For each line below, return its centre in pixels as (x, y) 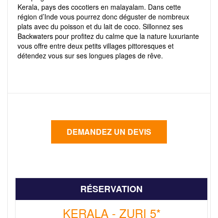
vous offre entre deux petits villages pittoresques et (96, 46)
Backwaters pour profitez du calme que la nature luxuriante (108, 36)
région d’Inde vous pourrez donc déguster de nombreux (103, 17)
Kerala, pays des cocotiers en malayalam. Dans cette (99, 7)
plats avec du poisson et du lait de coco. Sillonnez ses (100, 26)
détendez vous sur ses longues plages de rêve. (90, 55)
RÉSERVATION (111, 189)
